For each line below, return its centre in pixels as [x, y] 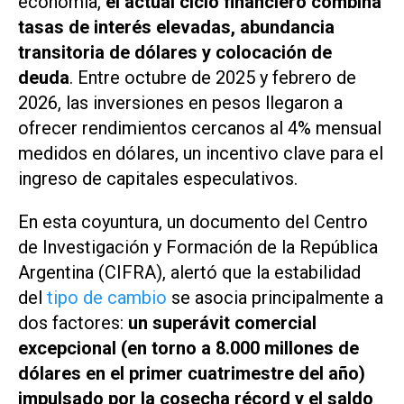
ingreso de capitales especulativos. [158, 178]
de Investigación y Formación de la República [198, 248]
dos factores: [71, 323]
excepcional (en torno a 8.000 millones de [188, 349]
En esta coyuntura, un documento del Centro [193, 222]
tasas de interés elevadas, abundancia [176, 27]
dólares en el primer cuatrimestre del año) [192, 374]
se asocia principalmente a [275, 298]
